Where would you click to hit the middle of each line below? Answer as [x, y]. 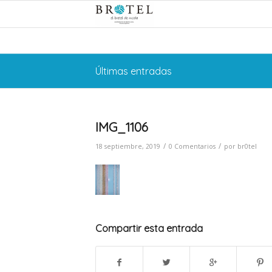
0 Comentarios [192, 146]
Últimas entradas [134, 71]
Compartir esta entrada [149, 229]
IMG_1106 [122, 127]
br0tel [247, 146]
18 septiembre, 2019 [128, 146]
